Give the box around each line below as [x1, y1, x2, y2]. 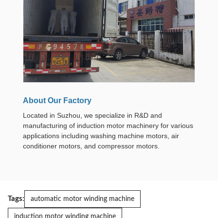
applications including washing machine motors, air [23, 131, 179, 140]
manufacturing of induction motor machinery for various [23, 121, 193, 129]
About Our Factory [23, 96, 91, 105]
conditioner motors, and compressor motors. [23, 142, 160, 150]
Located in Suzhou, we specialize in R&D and [23, 111, 162, 119]
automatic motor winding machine [31, 195, 134, 202]
